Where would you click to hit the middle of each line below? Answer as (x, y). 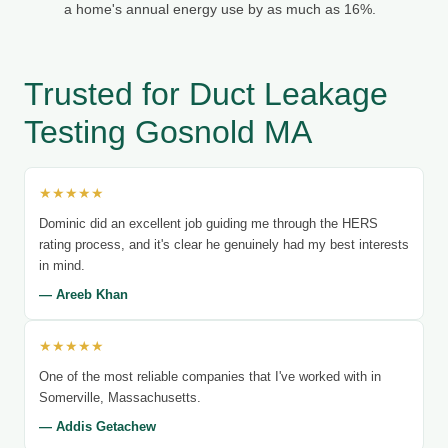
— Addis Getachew (97, 426)
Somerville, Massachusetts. (120, 397)
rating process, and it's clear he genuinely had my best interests (224, 244)
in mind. (62, 265)
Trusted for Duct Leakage (206, 93)
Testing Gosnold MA (168, 131)
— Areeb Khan (83, 294)
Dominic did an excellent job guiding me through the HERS (208, 223)
